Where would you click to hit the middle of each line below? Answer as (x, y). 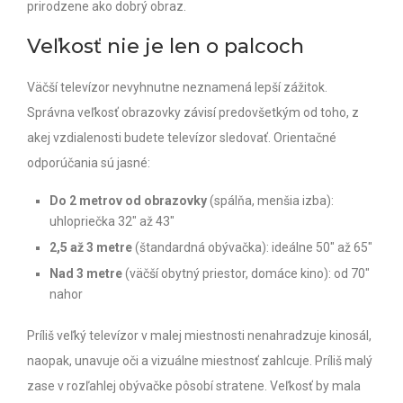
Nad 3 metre (87, 273)
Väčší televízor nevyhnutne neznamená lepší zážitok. (177, 87)
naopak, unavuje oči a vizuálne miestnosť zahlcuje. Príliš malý (200, 360)
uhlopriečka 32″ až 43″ (112, 221)
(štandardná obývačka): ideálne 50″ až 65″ (254, 247)
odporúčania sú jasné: (89, 162)
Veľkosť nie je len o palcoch (166, 46)
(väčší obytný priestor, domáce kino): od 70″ (247, 273)
